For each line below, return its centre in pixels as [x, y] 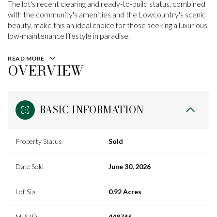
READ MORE [26, 58]
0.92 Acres [125, 191]
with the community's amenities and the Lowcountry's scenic [107, 14]
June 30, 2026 [130, 166]
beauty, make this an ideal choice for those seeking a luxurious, [108, 25]
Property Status [39, 141]
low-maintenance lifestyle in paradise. [69, 36]
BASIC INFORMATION [92, 109]
